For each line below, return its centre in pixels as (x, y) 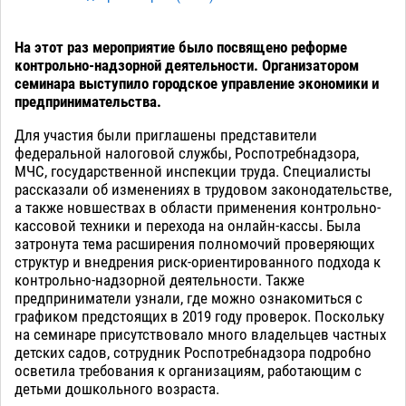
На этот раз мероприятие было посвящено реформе (181, 48)
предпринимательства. (88, 102)
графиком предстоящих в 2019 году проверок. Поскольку (199, 317)
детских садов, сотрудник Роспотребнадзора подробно (193, 353)
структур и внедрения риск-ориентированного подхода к (198, 262)
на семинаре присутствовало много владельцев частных (200, 335)
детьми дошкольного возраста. (117, 389)
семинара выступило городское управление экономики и (197, 84)
